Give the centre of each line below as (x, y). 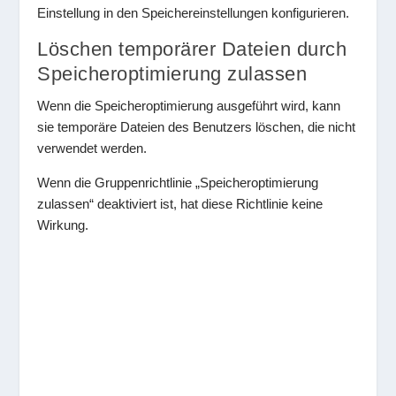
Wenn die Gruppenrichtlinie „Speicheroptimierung (178, 183)
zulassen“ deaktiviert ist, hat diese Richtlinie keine (180, 204)
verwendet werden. (92, 148)
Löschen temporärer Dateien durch (192, 49)
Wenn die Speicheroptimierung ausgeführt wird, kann (189, 106)
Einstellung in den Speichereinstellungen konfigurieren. (194, 13)
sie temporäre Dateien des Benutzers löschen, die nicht (197, 127)
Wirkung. (63, 225)
